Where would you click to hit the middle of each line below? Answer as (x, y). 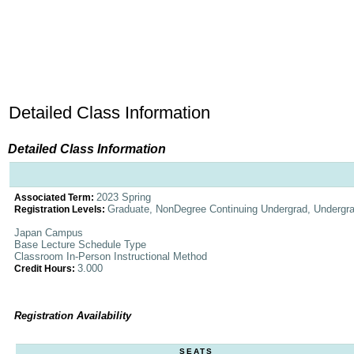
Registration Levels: (61, 209)
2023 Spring (124, 197)
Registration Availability (73, 316)
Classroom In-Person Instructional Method (111, 256)
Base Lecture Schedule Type (80, 245)
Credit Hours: (46, 269)
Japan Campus (49, 233)
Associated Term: (55, 198)
